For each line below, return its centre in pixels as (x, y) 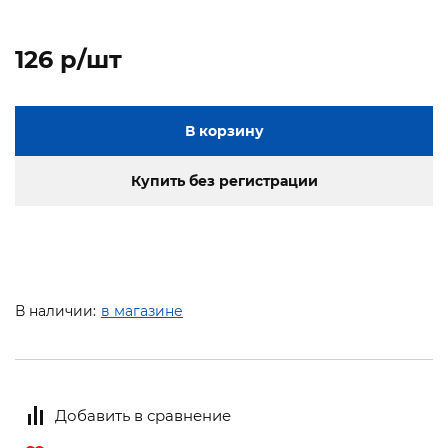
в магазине (142, 311)
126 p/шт (68, 60)
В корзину (224, 131)
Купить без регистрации (224, 181)
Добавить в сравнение (143, 415)
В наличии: (55, 311)
